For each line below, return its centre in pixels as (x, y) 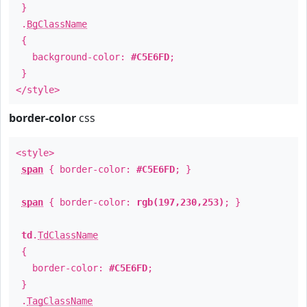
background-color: (73, 57)
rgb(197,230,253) (180, 202)
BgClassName (57, 24)
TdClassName (68, 235)
